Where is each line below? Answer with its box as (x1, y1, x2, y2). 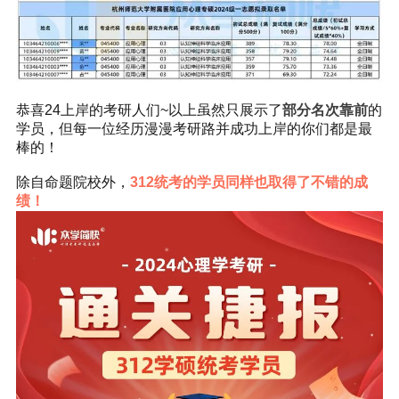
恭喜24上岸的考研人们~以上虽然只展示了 (15, 102, 282, 118)
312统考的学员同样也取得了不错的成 (129, 175, 368, 191)
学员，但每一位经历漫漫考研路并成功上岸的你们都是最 (15, 121, 372, 137)
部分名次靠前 (281, 102, 368, 118)
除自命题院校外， (15, 175, 130, 191)
